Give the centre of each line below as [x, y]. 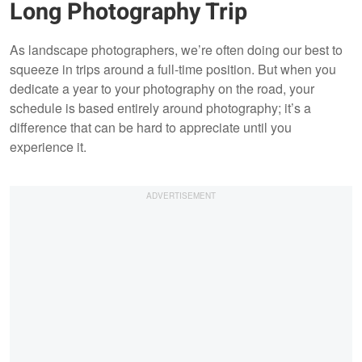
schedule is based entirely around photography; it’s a [160, 108]
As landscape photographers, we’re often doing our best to [176, 50]
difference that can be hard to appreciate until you [151, 128]
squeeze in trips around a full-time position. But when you [173, 69]
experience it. [48, 147]
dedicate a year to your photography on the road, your [162, 89]
